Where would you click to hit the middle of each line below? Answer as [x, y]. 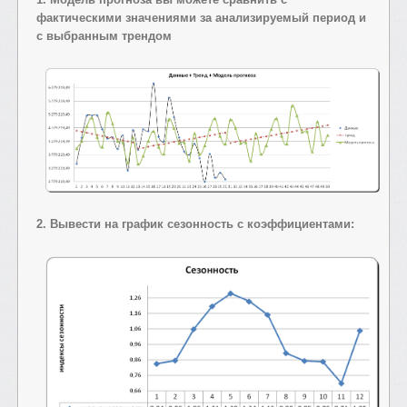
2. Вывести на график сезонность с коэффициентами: [195, 223]
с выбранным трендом [104, 35]
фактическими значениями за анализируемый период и [201, 17]
